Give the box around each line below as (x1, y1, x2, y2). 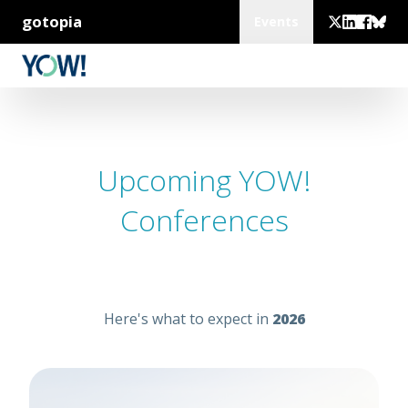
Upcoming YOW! (97, 160, 311, 199)
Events (254, 13, 299, 30)
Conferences (119, 200, 289, 240)
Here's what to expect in (103, 309, 272, 329)
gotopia (22, 11, 82, 32)
